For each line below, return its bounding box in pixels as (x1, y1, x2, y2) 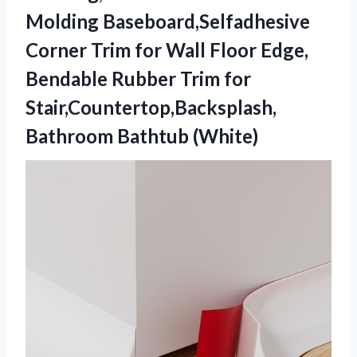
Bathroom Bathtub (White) (25, 124, 258, 147)
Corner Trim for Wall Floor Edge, (25, 37, 308, 61)
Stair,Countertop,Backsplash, (25, 95, 277, 119)
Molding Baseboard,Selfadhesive (25, 9, 310, 33)
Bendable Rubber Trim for (25, 66, 251, 90)
